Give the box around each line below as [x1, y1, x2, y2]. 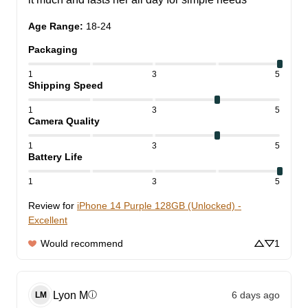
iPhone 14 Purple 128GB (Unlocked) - [77, 200, 241, 212]
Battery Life [28, 151, 82, 163]
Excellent [28, 214, 67, 226]
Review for [28, 200, 74, 212]
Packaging [28, 44, 78, 56]
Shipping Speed [28, 80, 103, 91]
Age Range [28, 21, 80, 32]
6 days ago [232, 289, 280, 300]
